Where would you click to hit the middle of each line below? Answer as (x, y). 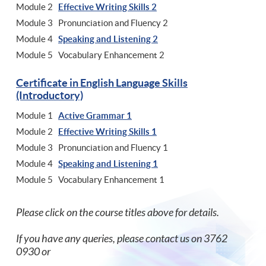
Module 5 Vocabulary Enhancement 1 (90, 179)
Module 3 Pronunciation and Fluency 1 (92, 147)
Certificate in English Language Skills (102, 83)
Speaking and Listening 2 (108, 39)
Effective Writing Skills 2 (107, 7)
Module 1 (37, 115)
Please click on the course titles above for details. (120, 212)
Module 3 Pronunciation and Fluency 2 (92, 23)
